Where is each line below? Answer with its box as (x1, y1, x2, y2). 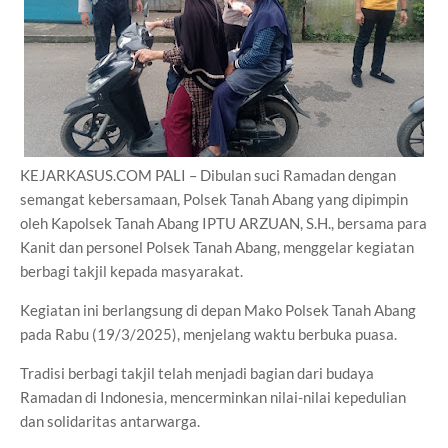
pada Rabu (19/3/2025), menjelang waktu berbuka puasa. (20, 325, 397, 343)
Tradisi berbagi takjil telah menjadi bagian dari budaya (20, 364, 374, 382)
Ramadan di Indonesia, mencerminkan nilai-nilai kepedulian (20, 388, 406, 406)
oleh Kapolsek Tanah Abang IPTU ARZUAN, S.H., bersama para (20, 214, 427, 232)
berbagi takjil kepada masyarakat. (20, 262, 246, 280)
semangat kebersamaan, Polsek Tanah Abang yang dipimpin (20, 190, 408, 208)
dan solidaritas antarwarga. (20, 412, 203, 430)
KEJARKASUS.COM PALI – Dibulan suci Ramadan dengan (20, 166, 396, 184)
